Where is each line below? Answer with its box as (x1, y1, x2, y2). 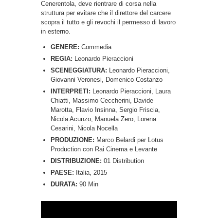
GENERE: (51, 43, 81, 51)
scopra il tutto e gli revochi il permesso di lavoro (41, 18, 176, 26)
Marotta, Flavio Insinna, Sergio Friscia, (51, 106, 160, 113)
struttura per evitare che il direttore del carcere (41, 9, 171, 17)
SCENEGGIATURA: (51, 66, 109, 74)
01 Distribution (102, 157, 144, 164)
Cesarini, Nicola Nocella (51, 124, 118, 132)
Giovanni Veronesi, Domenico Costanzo (51, 75, 163, 83)
